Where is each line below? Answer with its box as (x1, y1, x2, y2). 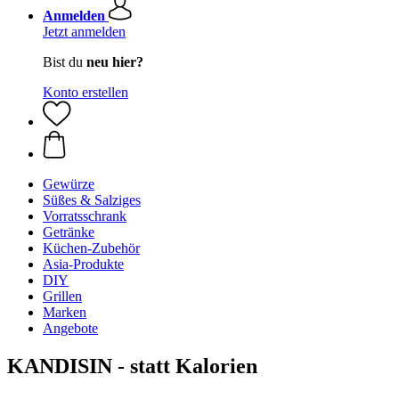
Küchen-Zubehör (43, 240, 140, 256)
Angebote (43, 321, 98, 336)
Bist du (43, 54, 86, 69)
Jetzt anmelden (43, 24, 126, 39)
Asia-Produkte (43, 256, 124, 272)
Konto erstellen (43, 85, 128, 100)
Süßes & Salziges (43, 192, 141, 208)
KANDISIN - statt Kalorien (7, 354, 257, 378)
